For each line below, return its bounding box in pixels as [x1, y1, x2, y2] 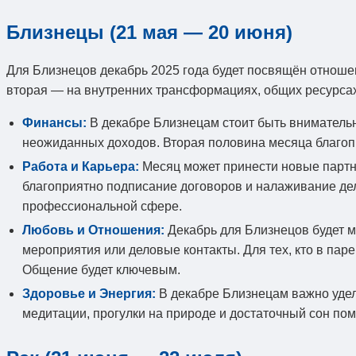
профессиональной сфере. [22, 199, 182, 213]
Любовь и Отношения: [22, 222, 164, 237]
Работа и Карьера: [22, 159, 139, 173]
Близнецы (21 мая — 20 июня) [6, 21, 292, 43]
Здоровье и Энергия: [22, 286, 156, 300]
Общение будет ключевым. [22, 262, 180, 277]
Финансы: [22, 115, 87, 130]
